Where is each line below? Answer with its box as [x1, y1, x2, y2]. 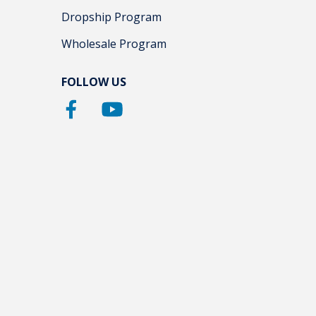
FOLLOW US [61, 73, 126, 90]
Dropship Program [61, 8, 162, 25]
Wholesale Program [61, 35, 166, 51]
